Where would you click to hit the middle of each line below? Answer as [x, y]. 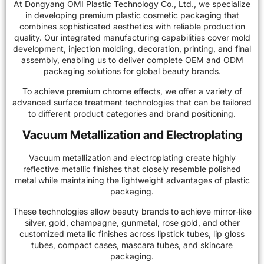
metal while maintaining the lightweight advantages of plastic [132, 180]
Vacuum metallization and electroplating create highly [132, 158]
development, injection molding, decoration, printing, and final [132, 49]
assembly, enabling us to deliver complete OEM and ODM [132, 60]
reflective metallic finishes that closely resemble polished [132, 169]
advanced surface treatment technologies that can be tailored [132, 102]
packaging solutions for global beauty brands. [132, 71]
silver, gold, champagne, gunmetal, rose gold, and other [132, 222]
